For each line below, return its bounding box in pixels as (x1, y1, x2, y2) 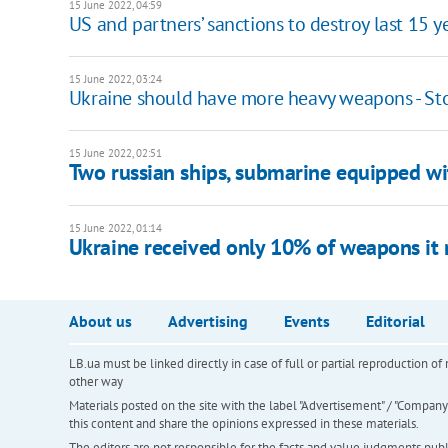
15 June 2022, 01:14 (68, 221, 162, 236)
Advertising (167, 311, 248, 332)
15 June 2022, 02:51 (68, 146, 162, 161)
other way (68, 373, 123, 391)
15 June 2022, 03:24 (68, 72, 162, 87)
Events (283, 311, 330, 332)
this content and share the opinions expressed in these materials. (68, 415, 419, 433)
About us (68, 311, 132, 332)
